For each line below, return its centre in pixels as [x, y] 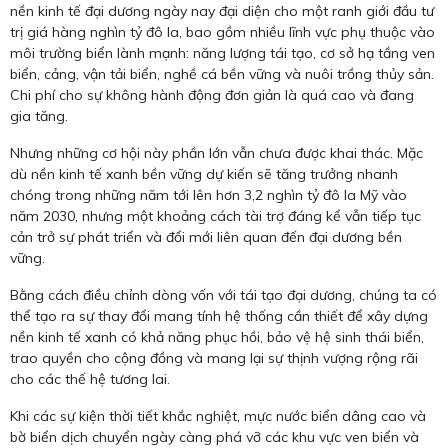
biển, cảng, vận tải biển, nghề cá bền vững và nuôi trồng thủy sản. [222, 73]
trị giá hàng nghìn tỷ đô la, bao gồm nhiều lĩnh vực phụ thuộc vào [222, 31]
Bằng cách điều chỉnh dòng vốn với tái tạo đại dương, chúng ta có [223, 294]
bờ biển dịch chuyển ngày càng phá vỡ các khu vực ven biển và [214, 436]
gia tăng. [39, 115]
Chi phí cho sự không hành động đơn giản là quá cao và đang [212, 94]
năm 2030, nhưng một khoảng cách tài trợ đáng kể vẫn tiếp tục [215, 215]
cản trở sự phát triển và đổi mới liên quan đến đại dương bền [206, 236]
